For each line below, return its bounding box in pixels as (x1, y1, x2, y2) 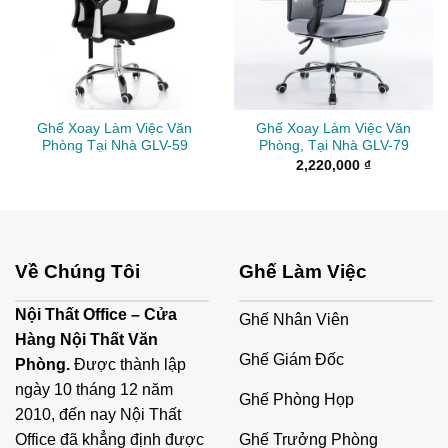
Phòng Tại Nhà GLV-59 (41, 138, 188, 154)
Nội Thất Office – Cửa (15, 306, 177, 324)
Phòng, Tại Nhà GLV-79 (258, 138, 409, 154)
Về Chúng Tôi (15, 261, 140, 283)
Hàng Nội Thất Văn (15, 331, 158, 349)
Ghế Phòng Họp (239, 391, 354, 409)
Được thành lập (74, 356, 186, 374)
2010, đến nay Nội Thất (15, 406, 181, 424)
